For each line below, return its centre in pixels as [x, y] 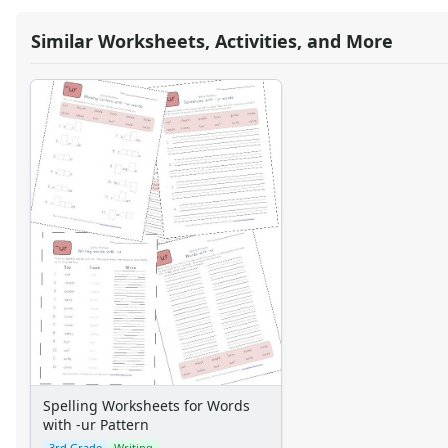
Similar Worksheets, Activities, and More [212, 41]
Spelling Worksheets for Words [146, 406]
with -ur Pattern [96, 425]
